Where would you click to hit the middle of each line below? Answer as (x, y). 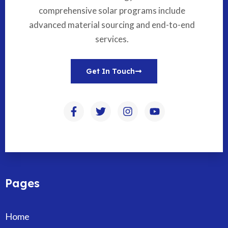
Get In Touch (110, 71)
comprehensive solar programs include (112, 10)
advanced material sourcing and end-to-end (112, 24)
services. (112, 39)
